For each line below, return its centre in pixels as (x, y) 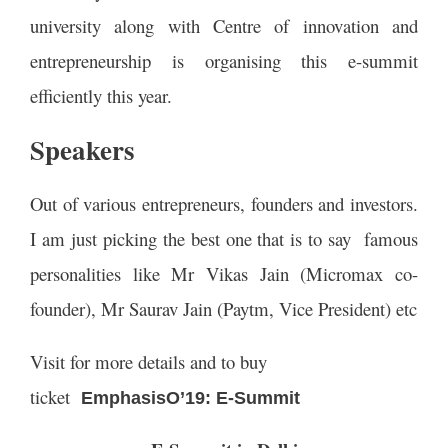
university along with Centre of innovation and (224, 25)
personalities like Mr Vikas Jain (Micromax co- (224, 273)
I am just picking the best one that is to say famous (224, 238)
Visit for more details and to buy (148, 361)
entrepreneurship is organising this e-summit (224, 60)
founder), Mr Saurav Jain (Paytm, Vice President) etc (223, 308)
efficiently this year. (101, 95)
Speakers (82, 149)
